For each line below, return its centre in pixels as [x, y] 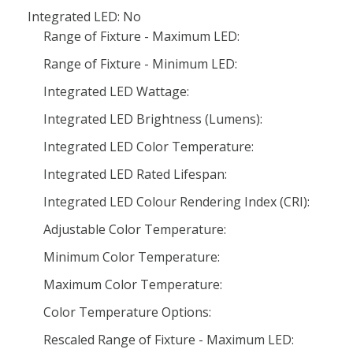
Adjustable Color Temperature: [135, 229]
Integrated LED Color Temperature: [149, 147]
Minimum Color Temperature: [132, 257]
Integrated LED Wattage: [116, 91]
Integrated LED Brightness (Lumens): [153, 119]
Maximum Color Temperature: [133, 284]
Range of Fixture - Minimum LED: [140, 64]
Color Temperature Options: [127, 312]
